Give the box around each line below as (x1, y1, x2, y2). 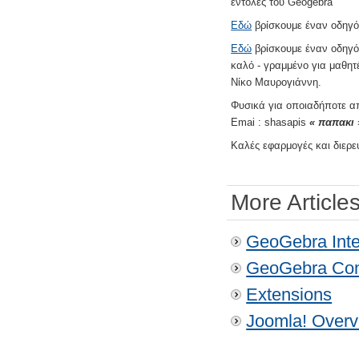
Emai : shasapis (231, 115, 310, 128)
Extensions (246, 284, 333, 305)
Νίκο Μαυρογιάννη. (231, 75, 322, 88)
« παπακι (309, 115, 355, 128)
